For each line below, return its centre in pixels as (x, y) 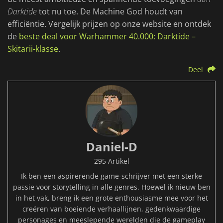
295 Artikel (111, 161)
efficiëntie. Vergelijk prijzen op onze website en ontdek (109, 24)
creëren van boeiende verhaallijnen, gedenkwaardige (111, 209)
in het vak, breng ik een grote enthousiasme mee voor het (111, 198)
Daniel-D (111, 147)
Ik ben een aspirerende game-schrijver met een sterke (111, 176)
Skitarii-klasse (33, 49)
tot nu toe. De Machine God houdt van (110, 12)
